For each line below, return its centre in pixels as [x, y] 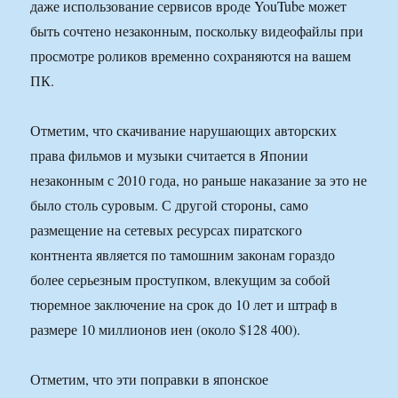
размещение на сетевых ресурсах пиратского [167, 230]
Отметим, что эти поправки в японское [150, 379]
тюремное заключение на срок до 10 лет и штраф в [184, 305]
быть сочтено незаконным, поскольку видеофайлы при [197, 31]
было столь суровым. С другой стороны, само [170, 205]
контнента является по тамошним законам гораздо [183, 255]
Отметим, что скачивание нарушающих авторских [184, 131]
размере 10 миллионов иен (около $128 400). [166, 330]
